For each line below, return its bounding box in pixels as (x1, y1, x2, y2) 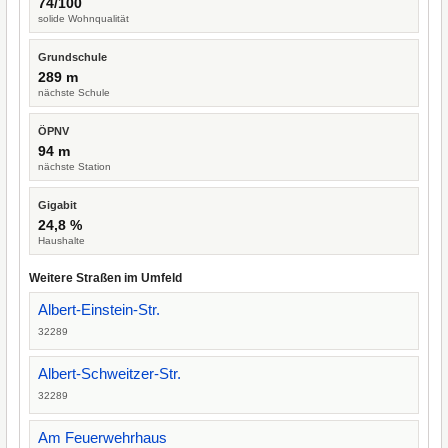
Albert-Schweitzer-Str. (38, 365, 181, 382)
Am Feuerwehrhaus (38, 429, 167, 446)
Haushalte (38, 235, 85, 246)
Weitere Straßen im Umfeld (29, 271, 182, 285)
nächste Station (38, 161, 111, 172)
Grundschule (38, 51, 107, 63)
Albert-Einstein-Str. (38, 301, 160, 318)
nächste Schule (38, 87, 110, 98)
